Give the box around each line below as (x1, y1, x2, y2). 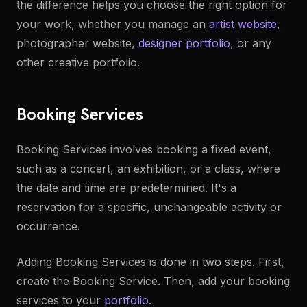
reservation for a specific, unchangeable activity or (16, 200, 282, 214)
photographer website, (16, 36, 138, 50)
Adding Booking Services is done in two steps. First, (16, 255, 284, 269)
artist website (209, 17, 277, 31)
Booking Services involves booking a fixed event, (16, 143, 271, 156)
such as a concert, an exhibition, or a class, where (16, 162, 280, 175)
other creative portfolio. (16, 56, 140, 69)
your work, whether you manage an (16, 17, 209, 31)
